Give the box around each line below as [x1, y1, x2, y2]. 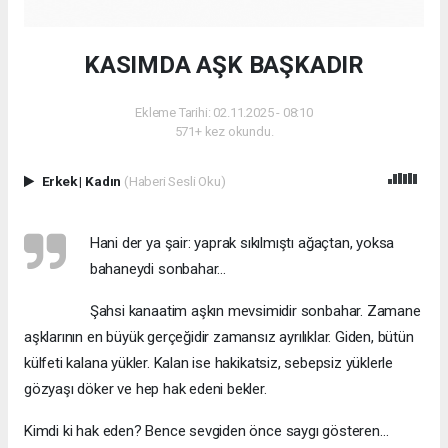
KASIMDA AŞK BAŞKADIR [83, 50, 365, 79]
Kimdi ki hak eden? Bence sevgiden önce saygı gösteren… [24, 421, 389, 440]
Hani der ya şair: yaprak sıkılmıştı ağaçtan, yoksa [89, 233, 395, 252]
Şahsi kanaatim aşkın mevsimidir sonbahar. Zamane [89, 301, 421, 320]
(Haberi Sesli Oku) [123, 172, 226, 189]
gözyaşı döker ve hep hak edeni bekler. [24, 379, 267, 398]
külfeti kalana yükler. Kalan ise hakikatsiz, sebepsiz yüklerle [24, 353, 394, 372]
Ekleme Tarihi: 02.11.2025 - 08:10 [135, 104, 313, 120]
